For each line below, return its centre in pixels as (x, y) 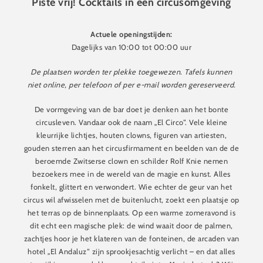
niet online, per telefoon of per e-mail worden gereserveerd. (131, 85)
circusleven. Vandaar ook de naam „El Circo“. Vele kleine (131, 123)
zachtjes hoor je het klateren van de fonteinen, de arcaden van (131, 239)
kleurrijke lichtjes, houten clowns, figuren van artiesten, (131, 136)
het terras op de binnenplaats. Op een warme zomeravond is (131, 213)
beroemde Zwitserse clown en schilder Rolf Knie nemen (131, 161)
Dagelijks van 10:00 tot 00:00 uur (131, 48)
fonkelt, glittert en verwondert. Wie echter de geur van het (131, 187)
